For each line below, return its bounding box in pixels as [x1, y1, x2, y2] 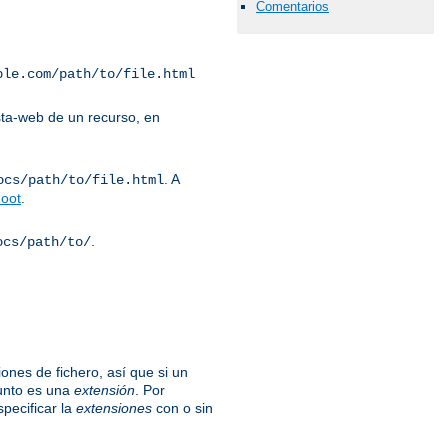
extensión [74, 382, 135, 399]
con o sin [152, 400, 213, 417]
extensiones [76, 400, 152, 417]
